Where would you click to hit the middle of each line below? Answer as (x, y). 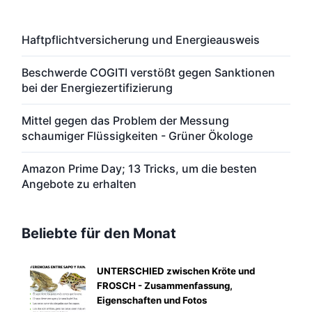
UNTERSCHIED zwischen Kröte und (176, 271)
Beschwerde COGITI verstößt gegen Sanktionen (148, 73)
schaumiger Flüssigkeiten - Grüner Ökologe (137, 136)
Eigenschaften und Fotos (152, 301)
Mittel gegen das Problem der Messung (125, 121)
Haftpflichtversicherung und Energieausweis (141, 40)
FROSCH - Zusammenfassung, (165, 286)
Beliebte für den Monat (99, 234)
